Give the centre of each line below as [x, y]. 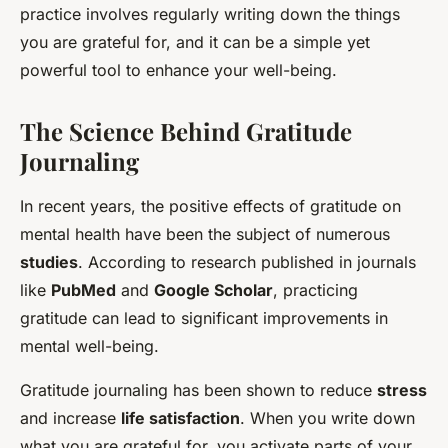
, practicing [315, 290]
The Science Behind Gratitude [186, 131]
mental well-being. [89, 346]
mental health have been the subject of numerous [205, 234]
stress [402, 390]
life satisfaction [180, 418]
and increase [70, 418]
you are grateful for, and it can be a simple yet [195, 42]
